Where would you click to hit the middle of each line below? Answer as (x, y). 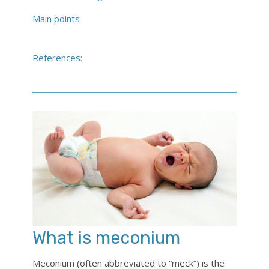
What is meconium (106, 238)
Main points (56, 19)
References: (57, 58)
